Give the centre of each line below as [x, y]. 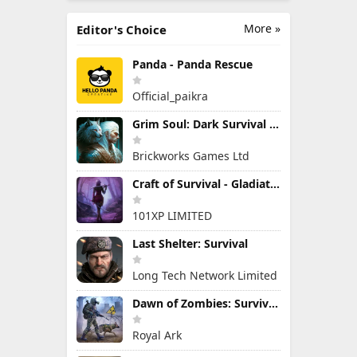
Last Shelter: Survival [190, 243]
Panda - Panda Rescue [192, 64]
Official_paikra [170, 96]
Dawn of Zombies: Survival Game [273, 303]
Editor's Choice [122, 29]
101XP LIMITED [172, 216]
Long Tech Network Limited [205, 275]
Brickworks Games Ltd [191, 156]
